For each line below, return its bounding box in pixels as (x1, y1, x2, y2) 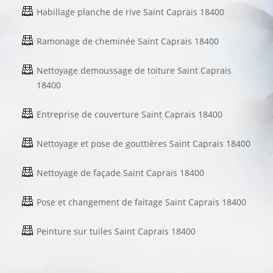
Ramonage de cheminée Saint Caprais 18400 (37, 35, 219, 47)
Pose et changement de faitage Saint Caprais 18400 (37, 196, 246, 208)
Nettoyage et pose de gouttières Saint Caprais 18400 (37, 137, 250, 149)
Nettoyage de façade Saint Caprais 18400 (37, 166, 204, 179)
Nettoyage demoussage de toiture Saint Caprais (37, 64, 232, 76)
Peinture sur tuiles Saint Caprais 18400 (37, 225, 196, 237)
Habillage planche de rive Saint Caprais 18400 (37, 5, 224, 18)
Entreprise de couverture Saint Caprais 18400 (37, 108, 222, 120)
